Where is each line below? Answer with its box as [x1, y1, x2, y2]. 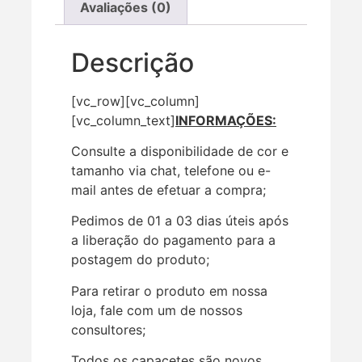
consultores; [71, 321, 145, 338]
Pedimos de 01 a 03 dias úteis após [71, 213, 288, 229]
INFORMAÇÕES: [175, 112, 276, 128]
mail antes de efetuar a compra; [71, 181, 266, 198]
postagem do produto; [71, 251, 209, 268]
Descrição [71, 46, 194, 78]
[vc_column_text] [71, 112, 175, 128]
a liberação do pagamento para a [71, 232, 276, 249]
